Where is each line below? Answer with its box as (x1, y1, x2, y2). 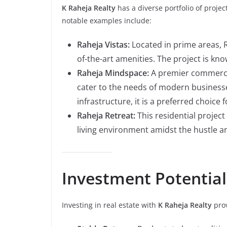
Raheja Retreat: (77, 110, 135, 121)
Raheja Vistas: (77, 39, 130, 50)
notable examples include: (62, 16, 152, 25)
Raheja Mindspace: (77, 67, 149, 79)
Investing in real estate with (62, 200, 158, 210)
